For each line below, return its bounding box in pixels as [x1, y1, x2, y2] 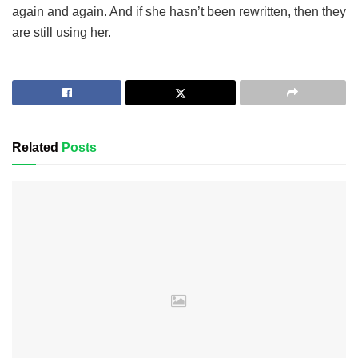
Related [12, 141, 58, 155]
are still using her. [12, 26, 111, 40]
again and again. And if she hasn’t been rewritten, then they [12, 5, 346, 19]
